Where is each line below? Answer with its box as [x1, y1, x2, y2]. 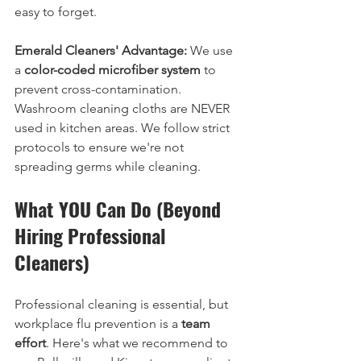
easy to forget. [15, 4, 97, 19]
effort [15, 335, 46, 351]
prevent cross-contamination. [15, 81, 185, 97]
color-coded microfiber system [24, 62, 201, 77]
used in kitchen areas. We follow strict [15, 120, 233, 135]
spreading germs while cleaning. [15, 159, 201, 174]
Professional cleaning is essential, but [15, 297, 231, 312]
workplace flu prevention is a [15, 316, 181, 331]
